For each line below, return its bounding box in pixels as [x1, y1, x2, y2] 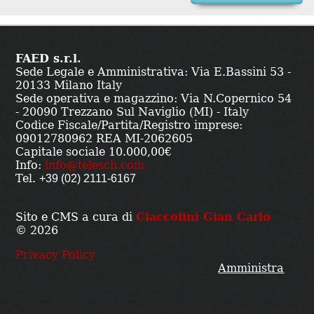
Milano [54, 78, 94, 92]
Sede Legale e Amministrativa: [15, 64, 192, 78]
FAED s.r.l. [15, 51, 82, 65]
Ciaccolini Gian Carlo [136, 210, 271, 224]
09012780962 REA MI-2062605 [15, 131, 193, 145]
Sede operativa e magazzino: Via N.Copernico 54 [15, 91, 292, 105]
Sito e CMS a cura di [15, 210, 137, 224]
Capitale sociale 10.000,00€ [15, 144, 172, 158]
